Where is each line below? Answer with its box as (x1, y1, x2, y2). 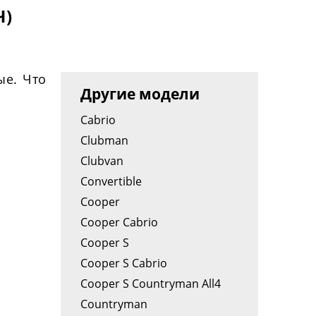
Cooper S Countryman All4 (80, 276, 221, 291)
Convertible (80, 174, 142, 189)
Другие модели (80, 84, 200, 104)
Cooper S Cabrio (80, 255, 167, 271)
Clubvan (80, 153, 123, 169)
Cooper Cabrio (80, 214, 158, 230)
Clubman (80, 133, 128, 148)
